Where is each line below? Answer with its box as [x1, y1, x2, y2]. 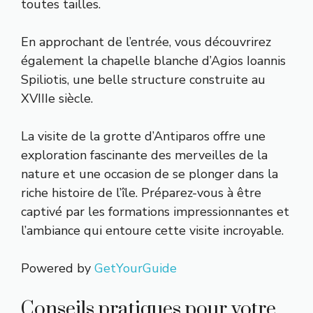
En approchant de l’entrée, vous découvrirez [21, 33, 271, 50]
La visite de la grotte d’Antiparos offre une [21, 127, 265, 145]
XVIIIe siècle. [21, 89, 93, 107]
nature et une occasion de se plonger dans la [21, 165, 278, 182]
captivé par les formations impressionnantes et [21, 203, 289, 220]
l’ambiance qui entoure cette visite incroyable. [21, 221, 284, 239]
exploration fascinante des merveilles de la [21, 146, 268, 163]
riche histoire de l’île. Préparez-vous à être [21, 184, 261, 201]
